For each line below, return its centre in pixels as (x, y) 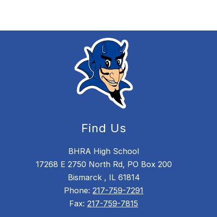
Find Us (104, 128)
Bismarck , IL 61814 (104, 178)
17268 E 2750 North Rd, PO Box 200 (104, 164)
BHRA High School (104, 151)
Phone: (78, 191)
